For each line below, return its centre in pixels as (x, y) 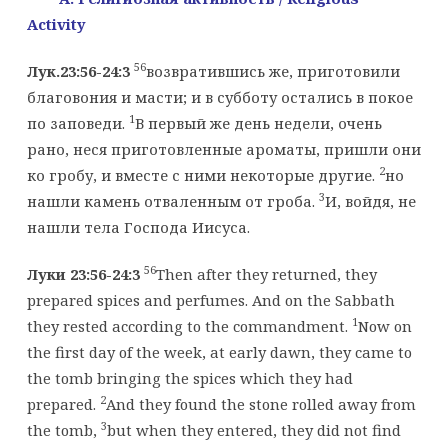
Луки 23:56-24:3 (83, 273)
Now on (384, 325)
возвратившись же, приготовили (272, 70)
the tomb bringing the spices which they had (189, 377)
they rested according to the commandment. (189, 325)
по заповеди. (77, 122)
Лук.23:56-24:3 (78, 70)
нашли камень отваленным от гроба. (172, 200)
